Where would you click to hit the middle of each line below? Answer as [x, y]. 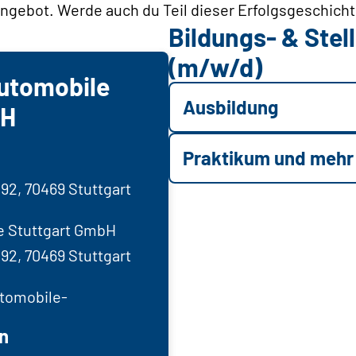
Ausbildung [230, 107]
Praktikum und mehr [268, 158]
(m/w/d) [215, 67]
